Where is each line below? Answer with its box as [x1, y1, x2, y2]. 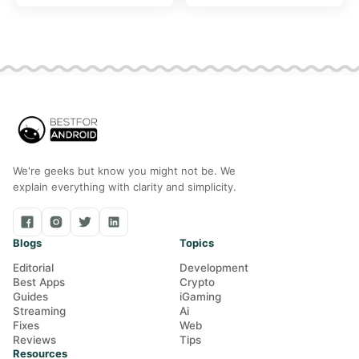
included [30, 9, 80, 24]
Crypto [179, 276, 215, 289]
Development [179, 261, 248, 275]
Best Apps [13, 276, 65, 289]
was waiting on [200, 9, 285, 24]
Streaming [13, 305, 66, 318]
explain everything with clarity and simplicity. [13, 180, 236, 194]
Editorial [13, 261, 54, 275]
